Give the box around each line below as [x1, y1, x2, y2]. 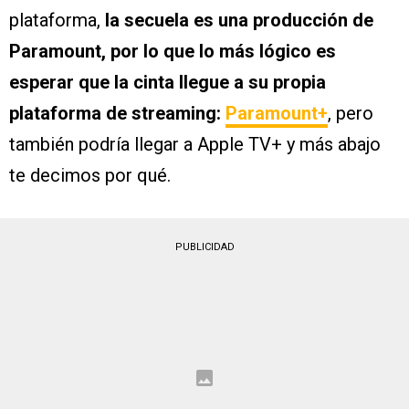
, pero [328, 102, 373, 125]
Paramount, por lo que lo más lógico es [9, 40, 336, 63]
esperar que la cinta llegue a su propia [9, 71, 326, 94]
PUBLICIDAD [174, 241, 235, 254]
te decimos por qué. [9, 164, 171, 187]
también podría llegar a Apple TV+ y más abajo [9, 133, 381, 156]
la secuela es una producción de [105, 9, 373, 32]
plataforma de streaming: [9, 102, 225, 125]
